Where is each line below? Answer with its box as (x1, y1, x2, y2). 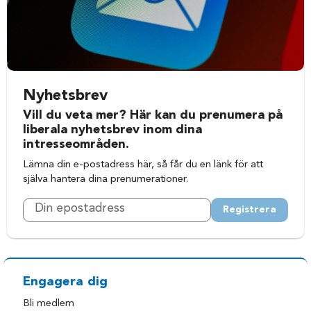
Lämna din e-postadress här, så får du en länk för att (23, 160, 264, 171)
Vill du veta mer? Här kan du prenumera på (23, 109, 283, 122)
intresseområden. (23, 138, 130, 151)
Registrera (222, 204, 276, 215)
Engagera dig (23, 276, 108, 289)
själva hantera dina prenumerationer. (23, 174, 189, 185)
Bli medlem (23, 298, 75, 309)
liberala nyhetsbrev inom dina (23, 124, 203, 137)
